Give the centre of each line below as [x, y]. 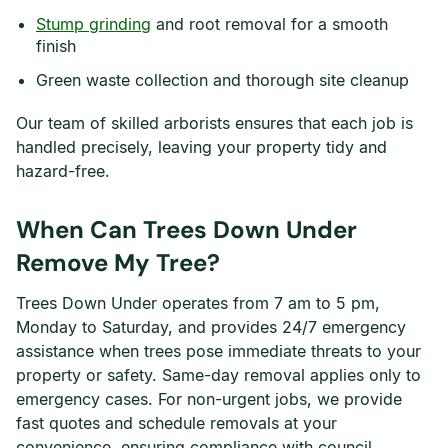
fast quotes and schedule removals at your [176, 423]
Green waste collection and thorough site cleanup [222, 80]
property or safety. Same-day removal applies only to [218, 375]
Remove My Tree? [118, 262]
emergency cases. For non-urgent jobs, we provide [209, 399]
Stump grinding [93, 24]
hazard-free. [63, 171]
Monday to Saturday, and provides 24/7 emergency [211, 327]
